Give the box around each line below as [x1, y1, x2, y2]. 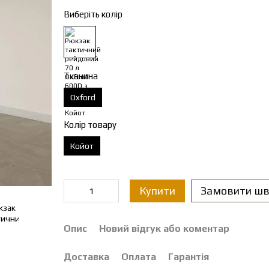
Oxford [70, 92, 95, 102]
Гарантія [168, 251, 209, 262]
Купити [139, 184, 175, 197]
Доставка [63, 251, 109, 262]
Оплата [121, 251, 156, 262]
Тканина [63, 71, 98, 81]
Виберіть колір [63, 9, 122, 19]
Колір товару [63, 119, 116, 130]
